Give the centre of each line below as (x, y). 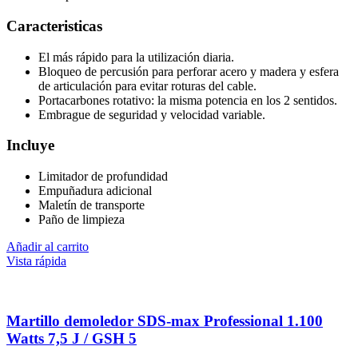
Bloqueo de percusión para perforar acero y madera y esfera (189, 71)
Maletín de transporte (91, 205)
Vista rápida (36, 261)
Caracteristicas (54, 26)
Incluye (30, 145)
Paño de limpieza (82, 219)
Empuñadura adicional (95, 190)
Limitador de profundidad (103, 176)
